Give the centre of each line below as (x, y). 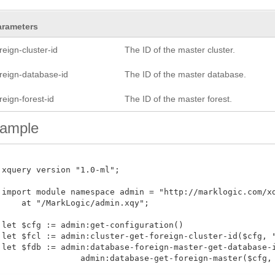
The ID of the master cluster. (180, 50)
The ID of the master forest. (179, 99)
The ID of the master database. (186, 74)
